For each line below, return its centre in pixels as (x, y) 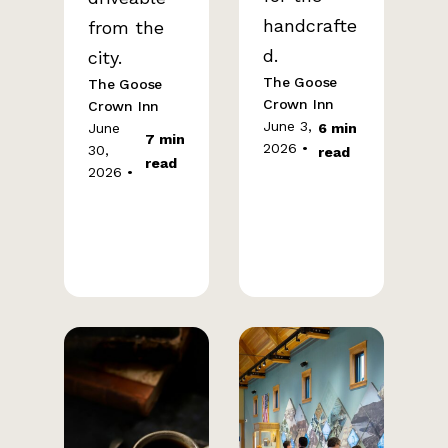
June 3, (287, 126)
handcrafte (310, 25)
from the (126, 27)
